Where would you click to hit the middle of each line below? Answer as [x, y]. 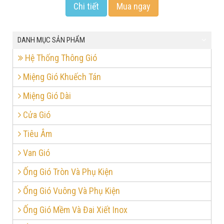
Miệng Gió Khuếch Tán [61, 77]
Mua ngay [133, 6]
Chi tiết [86, 6]
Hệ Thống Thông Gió [60, 58]
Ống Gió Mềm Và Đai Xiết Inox [74, 210]
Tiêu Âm [36, 134]
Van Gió [35, 153]
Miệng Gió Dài [46, 96]
